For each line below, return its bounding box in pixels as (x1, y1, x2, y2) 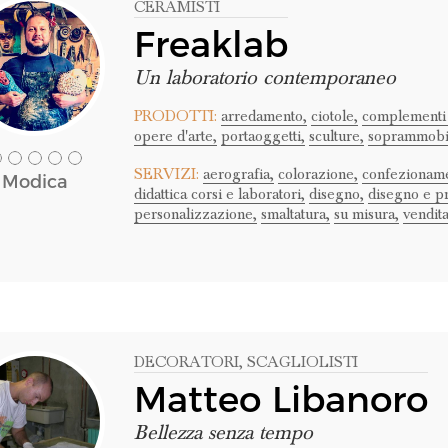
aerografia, (202, 165, 274, 183)
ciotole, (310, 107, 358, 125)
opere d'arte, (133, 127, 217, 145)
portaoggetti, (220, 127, 305, 145)
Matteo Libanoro (133, 377, 428, 421)
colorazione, (277, 165, 358, 183)
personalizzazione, (133, 205, 257, 223)
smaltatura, (260, 205, 330, 223)
